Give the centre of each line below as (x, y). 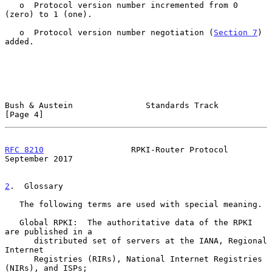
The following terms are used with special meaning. (12, 204)
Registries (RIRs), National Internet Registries (19, 259)
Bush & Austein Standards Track (112, 105)
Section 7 (236, 32)
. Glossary (36, 186)
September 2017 (39, 158)
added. (19, 41)
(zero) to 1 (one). (49, 14)
